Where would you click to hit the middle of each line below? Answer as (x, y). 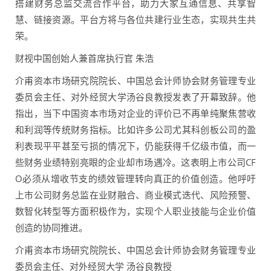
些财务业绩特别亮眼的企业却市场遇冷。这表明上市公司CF (135, 162)
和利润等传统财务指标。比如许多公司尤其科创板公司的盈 (135, 130)
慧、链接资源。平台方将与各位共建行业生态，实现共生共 (135, 20)
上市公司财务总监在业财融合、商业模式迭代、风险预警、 (135, 195)
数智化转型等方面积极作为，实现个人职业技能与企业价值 (135, 211)
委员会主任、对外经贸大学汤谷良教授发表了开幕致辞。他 (135, 97)
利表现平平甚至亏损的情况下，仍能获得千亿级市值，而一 (135, 146)
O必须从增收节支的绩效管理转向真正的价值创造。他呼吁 (135, 179)
